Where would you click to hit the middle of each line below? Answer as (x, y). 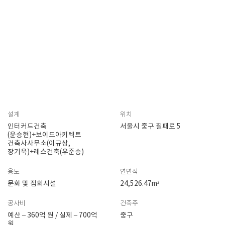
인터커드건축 (27, 127)
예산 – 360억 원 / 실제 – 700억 (52, 216)
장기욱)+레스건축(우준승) (46, 152)
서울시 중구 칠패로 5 (150, 127)
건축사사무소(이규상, (39, 144)
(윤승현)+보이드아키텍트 (44, 135)
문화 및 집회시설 (32, 184)
